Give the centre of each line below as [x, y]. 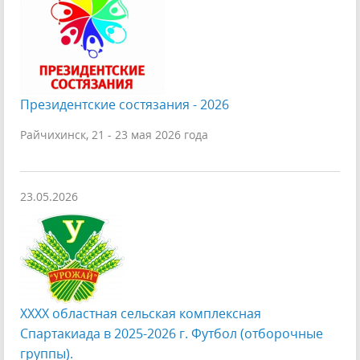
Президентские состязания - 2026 [125, 104]
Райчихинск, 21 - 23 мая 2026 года [114, 135]
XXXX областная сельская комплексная [141, 313]
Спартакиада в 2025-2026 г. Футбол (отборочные [172, 333]
